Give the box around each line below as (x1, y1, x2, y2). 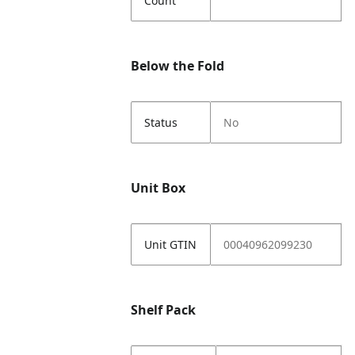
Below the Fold (131, 57, 225, 74)
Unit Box (131, 179, 186, 197)
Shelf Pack (131, 301, 197, 319)
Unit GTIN (144, 237, 197, 252)
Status (144, 115, 178, 130)
